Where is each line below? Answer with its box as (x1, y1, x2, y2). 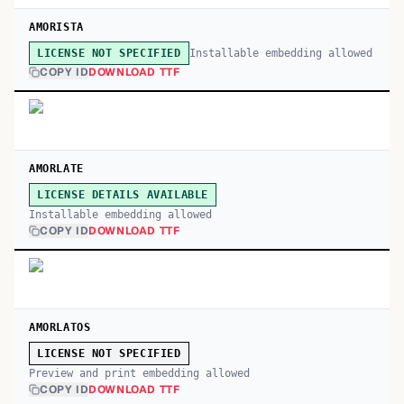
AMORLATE (29, 162, 84, 175)
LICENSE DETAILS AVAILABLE (37, 188, 208, 201)
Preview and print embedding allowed (29, 367, 250, 380)
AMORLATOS (29, 321, 91, 334)
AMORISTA (29, 21, 84, 33)
